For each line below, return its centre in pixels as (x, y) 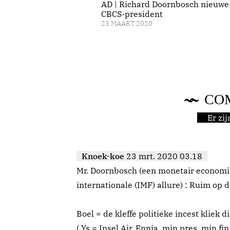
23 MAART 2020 (127, 23)
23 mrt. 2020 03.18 (164, 156)
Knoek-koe (103, 156)
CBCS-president (132, 14)
